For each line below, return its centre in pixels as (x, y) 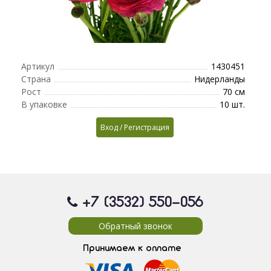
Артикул (38, 66)
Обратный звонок (135, 226)
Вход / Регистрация (135, 127)
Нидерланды (219, 79)
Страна (36, 79)
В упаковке (44, 104)
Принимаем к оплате (132, 248)
